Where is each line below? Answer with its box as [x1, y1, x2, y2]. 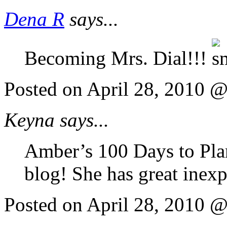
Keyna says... [4, 108, 109, 131]
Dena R [4, 8, 64, 30]
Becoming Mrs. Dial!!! [24, 47, 212, 69]
